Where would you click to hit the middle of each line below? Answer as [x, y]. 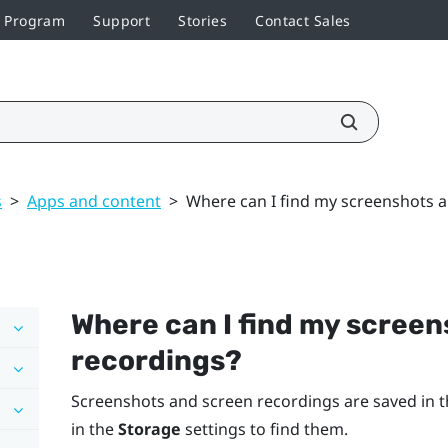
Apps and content [94, 200]
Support [122, 20]
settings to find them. [264, 428]
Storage [149, 428]
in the [94, 428]
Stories [203, 20]
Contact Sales [303, 20]
